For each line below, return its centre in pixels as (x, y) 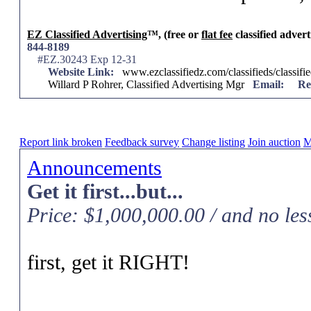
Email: (268, 84)
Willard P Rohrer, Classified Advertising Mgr (150, 84)
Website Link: (81, 72)
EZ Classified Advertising (87, 34)
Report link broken (61, 142)
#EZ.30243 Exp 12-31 (87, 59)
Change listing (213, 142)
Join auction (274, 142)
